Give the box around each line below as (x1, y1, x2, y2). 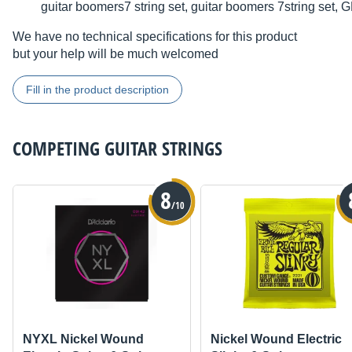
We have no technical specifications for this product (13, 30, 297, 44)
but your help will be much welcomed (13, 47, 218, 61)
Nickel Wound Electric (211, 332, 342, 346)
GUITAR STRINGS (100, 135, 222, 162)
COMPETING (13, 135, 100, 162)
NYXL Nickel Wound (23, 332, 144, 346)
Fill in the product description (26, 83, 169, 97)
